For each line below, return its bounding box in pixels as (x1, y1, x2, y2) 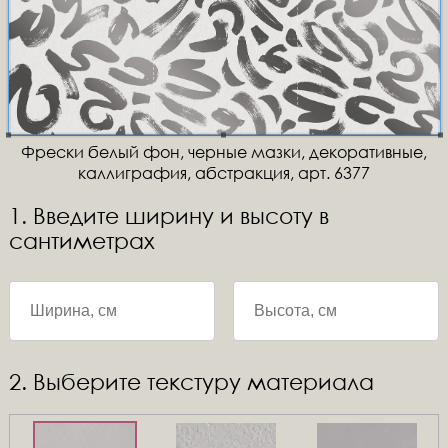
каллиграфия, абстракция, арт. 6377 (77, 162, 370, 183)
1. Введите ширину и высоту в (8, 203, 329, 228)
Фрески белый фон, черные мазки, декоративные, (20, 141, 427, 162)
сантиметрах (8, 228, 155, 253)
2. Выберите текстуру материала (8, 369, 374, 394)
